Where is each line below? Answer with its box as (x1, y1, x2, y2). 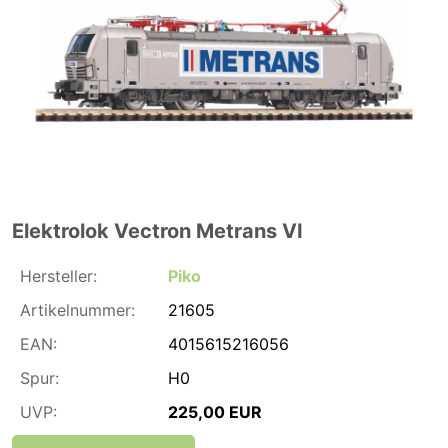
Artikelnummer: (20, 299, 135, 320)
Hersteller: (20, 265, 97, 286)
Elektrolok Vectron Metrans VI (12, 218, 303, 243)
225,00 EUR (168, 401, 262, 422)
